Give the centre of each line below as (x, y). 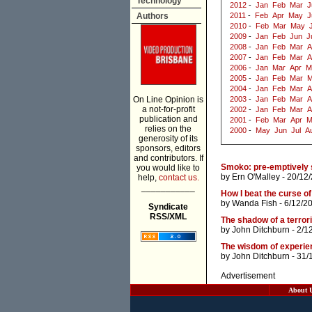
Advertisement (248, 276)
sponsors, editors (168, 148)
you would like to (168, 168)
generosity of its (168, 139)
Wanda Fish (255, 204)
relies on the (168, 129)
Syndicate (168, 207)
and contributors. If (168, 158)
